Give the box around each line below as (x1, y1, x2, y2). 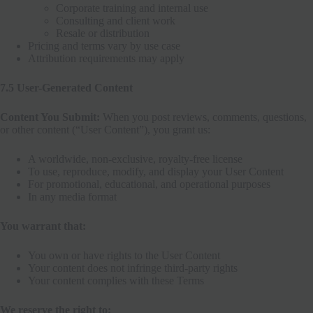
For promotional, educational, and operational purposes (28, 177, 270, 190)
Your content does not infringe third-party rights (28, 261, 238, 274)
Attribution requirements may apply (28, 52, 184, 64)
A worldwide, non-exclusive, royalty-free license (28, 152, 242, 165)
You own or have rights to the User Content (28, 249, 220, 261)
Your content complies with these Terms (28, 274, 204, 286)
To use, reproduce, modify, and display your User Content (28, 165, 284, 177)
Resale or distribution (56, 27, 150, 39)
